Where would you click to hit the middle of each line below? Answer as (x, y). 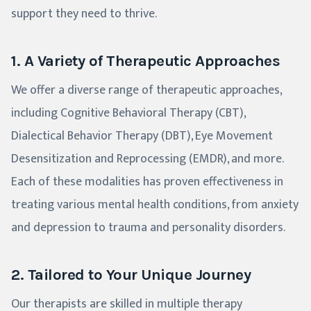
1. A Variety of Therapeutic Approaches (146, 61)
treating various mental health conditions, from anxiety (155, 205)
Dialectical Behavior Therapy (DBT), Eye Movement (142, 136)
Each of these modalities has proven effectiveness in (147, 182)
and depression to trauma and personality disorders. (148, 228)
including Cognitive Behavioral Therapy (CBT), (128, 114)
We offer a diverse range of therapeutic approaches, (146, 91)
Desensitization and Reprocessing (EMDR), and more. (147, 159)
